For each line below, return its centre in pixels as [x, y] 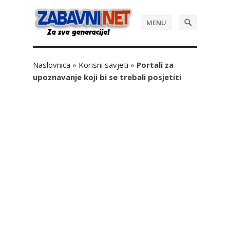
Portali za [155, 65]
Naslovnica [52, 65]
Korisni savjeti [103, 65]
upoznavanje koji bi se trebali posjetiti [107, 77]
